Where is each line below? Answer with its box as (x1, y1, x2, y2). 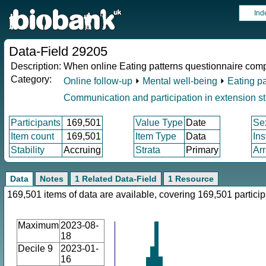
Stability (11, 145, 45, 155)
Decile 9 (18, 243, 53, 254)
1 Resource (168, 174, 214, 183)
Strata (135, 145, 160, 155)
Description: (11, 61, 61, 71)
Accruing (64, 145, 101, 155)
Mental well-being (142, 76, 217, 86)
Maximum (18, 220, 59, 230)
